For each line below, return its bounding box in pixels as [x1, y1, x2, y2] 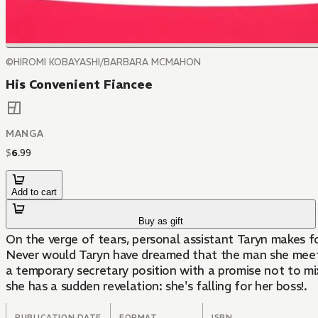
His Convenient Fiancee [6, 77, 153, 92]
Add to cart [11, 187, 57, 198]
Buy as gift [138, 216, 184, 227]
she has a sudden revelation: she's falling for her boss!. [6, 278, 307, 295]
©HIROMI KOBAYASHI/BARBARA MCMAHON [6, 56, 201, 68]
